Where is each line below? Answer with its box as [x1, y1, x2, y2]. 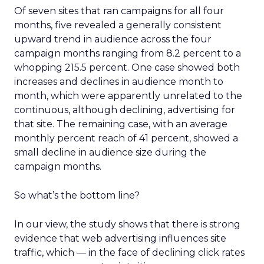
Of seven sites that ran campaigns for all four [14, 5, 224, 16]
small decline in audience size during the [14, 147, 206, 158]
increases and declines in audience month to [14, 76, 223, 87]
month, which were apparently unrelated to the [14, 90, 242, 101]
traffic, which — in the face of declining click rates [14, 247, 245, 258]
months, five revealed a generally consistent [14, 19, 222, 31]
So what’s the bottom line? [14, 190, 140, 201]
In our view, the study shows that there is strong [14, 219, 240, 230]
